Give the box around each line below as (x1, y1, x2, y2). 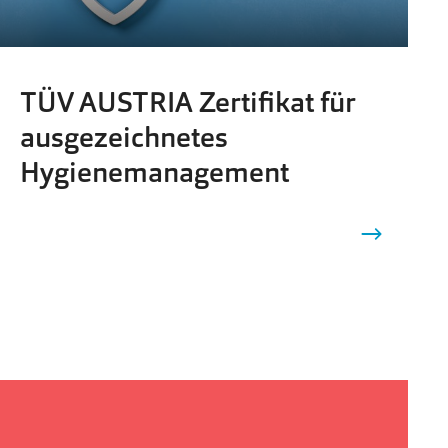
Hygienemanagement (20, 154, 289, 191)
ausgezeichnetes (20, 119, 228, 156)
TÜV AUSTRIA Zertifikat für (20, 84, 356, 121)
